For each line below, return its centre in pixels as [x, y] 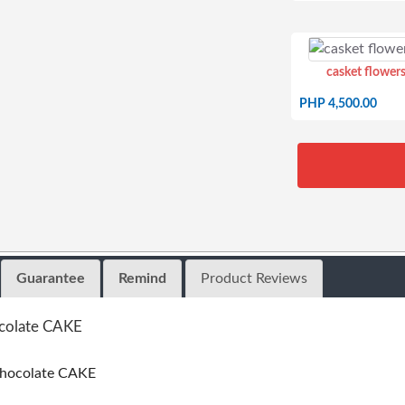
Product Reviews [254, 279]
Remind [143, 279]
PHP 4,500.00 [338, 104]
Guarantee [50, 279]
